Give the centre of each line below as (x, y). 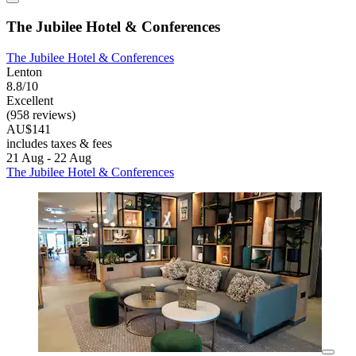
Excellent (30, 101)
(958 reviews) (41, 115)
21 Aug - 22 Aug (49, 158)
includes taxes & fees (59, 144)
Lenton (24, 72)
